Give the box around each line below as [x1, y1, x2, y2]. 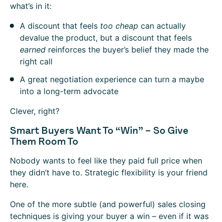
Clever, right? [10, 106, 62, 116]
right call [20, 56, 53, 66]
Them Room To [10, 135, 78, 147]
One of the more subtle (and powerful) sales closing [10, 199, 206, 209]
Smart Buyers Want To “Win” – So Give [10, 124, 188, 136]
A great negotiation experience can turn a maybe [20, 74, 204, 84]
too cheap [100, 21, 138, 31]
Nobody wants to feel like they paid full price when [10, 156, 202, 166]
